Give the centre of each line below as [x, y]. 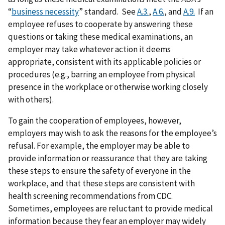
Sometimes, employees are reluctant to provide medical [110, 208]
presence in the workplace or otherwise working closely [108, 87]
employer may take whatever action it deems [89, 49]
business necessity [45, 11]
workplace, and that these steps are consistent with [101, 183]
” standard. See [108, 11]
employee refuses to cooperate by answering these [100, 24]
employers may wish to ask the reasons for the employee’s [113, 133]
